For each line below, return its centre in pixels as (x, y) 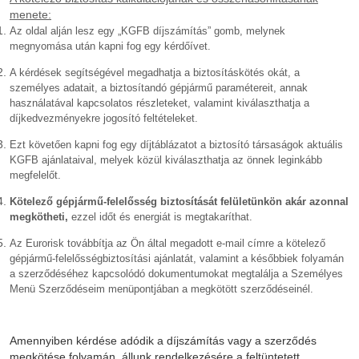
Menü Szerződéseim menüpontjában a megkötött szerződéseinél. (161, 289)
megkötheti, (40, 217)
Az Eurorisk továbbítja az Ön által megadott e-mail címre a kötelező (167, 244)
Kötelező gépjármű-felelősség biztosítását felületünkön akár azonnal (179, 202)
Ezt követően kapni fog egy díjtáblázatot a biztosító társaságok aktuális (176, 145)
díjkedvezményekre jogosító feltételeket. (104, 119)
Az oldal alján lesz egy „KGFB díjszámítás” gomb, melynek (147, 31)
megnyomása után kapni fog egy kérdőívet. (110, 46)
